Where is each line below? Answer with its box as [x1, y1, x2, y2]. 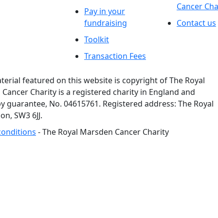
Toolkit [84, 34, 109, 45]
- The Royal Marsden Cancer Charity [36, 126, 169, 137]
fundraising [84, 17, 127, 28]
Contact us [177, 17, 216, 28]
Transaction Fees [84, 50, 146, 61]
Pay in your [84, 5, 125, 17]
